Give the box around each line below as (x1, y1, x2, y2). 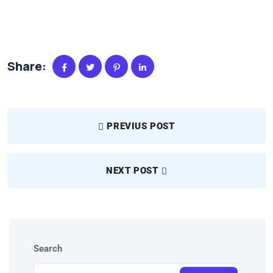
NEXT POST (106, 165, 158, 177)
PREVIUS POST (107, 121, 175, 132)
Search (34, 243, 62, 255)
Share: (7, 58, 46, 75)
